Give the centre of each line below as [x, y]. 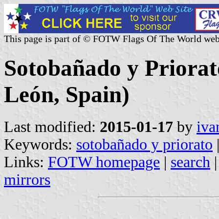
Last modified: [52, 127]
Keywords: [40, 144]
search [190, 162]
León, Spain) [67, 95]
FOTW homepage [104, 162]
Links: [26, 162]
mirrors [27, 179]
